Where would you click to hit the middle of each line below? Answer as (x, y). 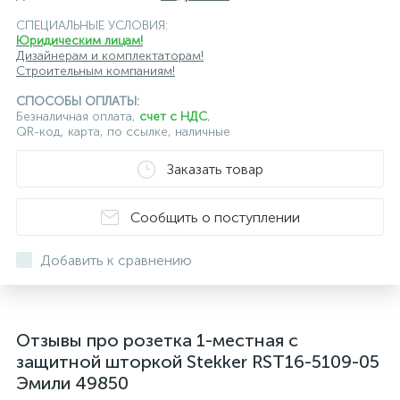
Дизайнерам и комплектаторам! (110, 56)
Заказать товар (215, 169)
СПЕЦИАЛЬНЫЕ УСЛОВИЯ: (92, 25)
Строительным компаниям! (96, 71)
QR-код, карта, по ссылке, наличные (123, 132)
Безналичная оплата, (78, 117)
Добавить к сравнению (116, 260)
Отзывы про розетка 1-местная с (157, 340)
